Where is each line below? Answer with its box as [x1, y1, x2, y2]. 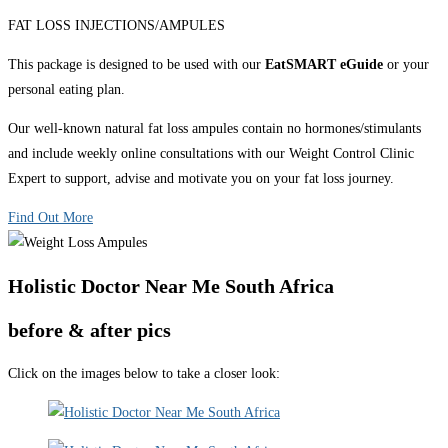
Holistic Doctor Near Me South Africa [8, 274, 334, 297]
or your [383, 56, 429, 72]
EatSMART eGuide [265, 56, 383, 72]
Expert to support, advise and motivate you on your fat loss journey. [8, 170, 394, 186]
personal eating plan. [8, 81, 129, 97]
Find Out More [8, 209, 93, 225]
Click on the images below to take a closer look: [8, 365, 280, 381]
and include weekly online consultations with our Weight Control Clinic [8, 145, 414, 161]
